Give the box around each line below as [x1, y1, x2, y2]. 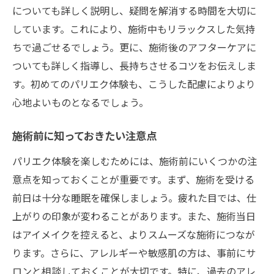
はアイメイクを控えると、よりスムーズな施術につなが [12, 226, 255, 242]
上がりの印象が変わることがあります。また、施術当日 [12, 208, 256, 223]
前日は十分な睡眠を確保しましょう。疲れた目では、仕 [12, 190, 256, 205]
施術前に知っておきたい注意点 [12, 131, 157, 143]
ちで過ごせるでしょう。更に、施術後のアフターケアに [12, 39, 256, 54]
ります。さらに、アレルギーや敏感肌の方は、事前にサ [12, 245, 256, 260]
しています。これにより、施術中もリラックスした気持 [12, 21, 255, 36]
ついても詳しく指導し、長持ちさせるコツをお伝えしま [12, 57, 256, 73]
